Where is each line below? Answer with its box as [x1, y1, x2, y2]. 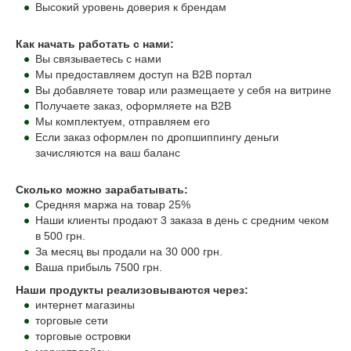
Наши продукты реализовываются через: [16, 284, 248, 297]
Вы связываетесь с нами [35, 52, 165, 66]
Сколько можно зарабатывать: [16, 183, 188, 197]
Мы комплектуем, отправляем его [35, 115, 210, 128]
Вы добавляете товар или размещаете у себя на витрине [35, 84, 331, 97]
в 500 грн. [35, 230, 85, 243]
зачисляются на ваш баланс [35, 147, 180, 160]
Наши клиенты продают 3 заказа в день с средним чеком [35, 214, 329, 227]
